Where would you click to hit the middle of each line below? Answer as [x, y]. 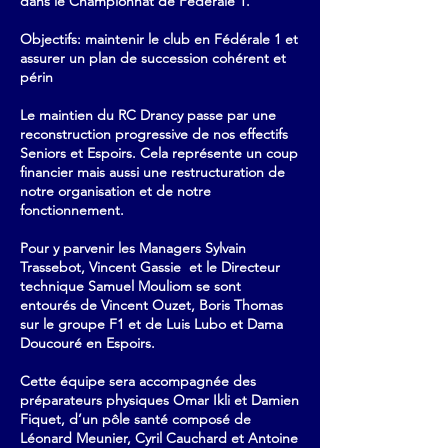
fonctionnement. [74, 210]
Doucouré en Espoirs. [87, 343]
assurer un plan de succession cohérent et [153, 58]
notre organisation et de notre [115, 191]
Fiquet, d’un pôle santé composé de [135, 419]
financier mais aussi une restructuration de [152, 172]
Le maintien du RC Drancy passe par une [148, 115]
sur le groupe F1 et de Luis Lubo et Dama [151, 324]
